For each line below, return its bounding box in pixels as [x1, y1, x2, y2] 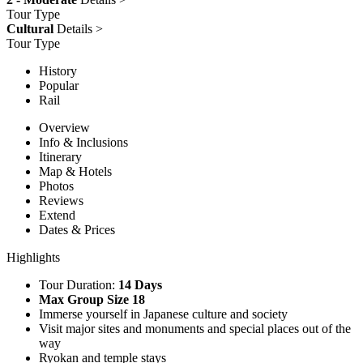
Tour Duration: [39, 277, 118, 292]
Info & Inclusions [39, 135, 128, 149]
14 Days [118, 277, 162, 292]
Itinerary [39, 149, 82, 164]
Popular [39, 78, 79, 92]
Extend [39, 207, 75, 222]
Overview [39, 120, 90, 135]
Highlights [6, 250, 60, 264]
